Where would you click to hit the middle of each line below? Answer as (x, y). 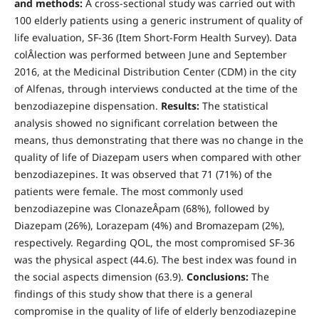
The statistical (235, 106)
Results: (181, 106)
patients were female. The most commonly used (129, 192)
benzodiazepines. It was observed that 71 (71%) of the (143, 174)
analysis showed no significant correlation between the (146, 123)
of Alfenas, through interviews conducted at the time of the (156, 89)
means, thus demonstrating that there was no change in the (158, 140)
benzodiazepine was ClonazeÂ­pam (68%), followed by (141, 209)
